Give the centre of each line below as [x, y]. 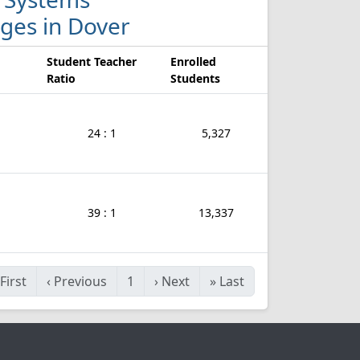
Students [195, 78]
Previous [80, 281]
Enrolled [193, 61]
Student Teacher [92, 61]
